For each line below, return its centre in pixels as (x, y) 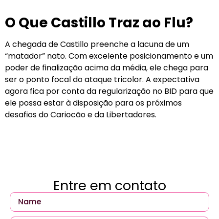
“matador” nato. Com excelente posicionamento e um (109, 56)
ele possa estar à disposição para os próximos (93, 103)
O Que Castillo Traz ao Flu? (99, 23)
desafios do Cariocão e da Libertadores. (81, 115)
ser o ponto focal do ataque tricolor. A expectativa (102, 80)
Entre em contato (109, 185)
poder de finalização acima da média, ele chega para (107, 68)
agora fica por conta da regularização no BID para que (109, 91)
